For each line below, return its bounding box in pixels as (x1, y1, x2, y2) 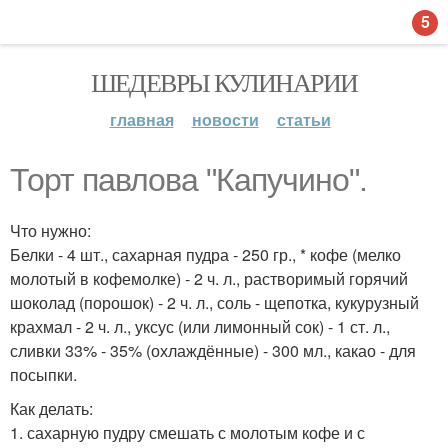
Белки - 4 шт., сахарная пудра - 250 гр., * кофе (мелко (10, 243, 401, 266)
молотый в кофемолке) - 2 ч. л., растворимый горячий (10, 267, 408, 290)
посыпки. (10, 363, 77, 386)
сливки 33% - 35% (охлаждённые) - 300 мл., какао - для (10, 339, 416, 362)
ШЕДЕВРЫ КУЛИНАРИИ (90, 65, 358, 99)
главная (109, 108, 174, 131)
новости (191, 108, 259, 131)
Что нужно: (10, 219, 91, 242)
